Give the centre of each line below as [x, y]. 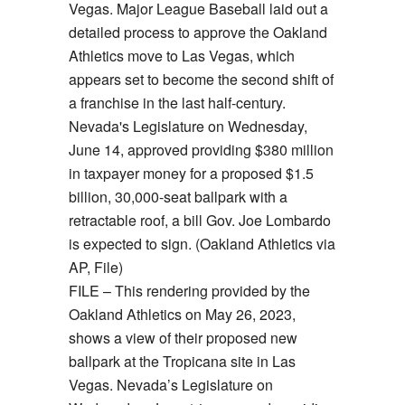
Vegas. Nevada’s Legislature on [170, 385]
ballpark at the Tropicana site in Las [182, 362]
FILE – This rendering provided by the [189, 291]
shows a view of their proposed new [183, 338]
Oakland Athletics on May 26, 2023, [182, 315]
